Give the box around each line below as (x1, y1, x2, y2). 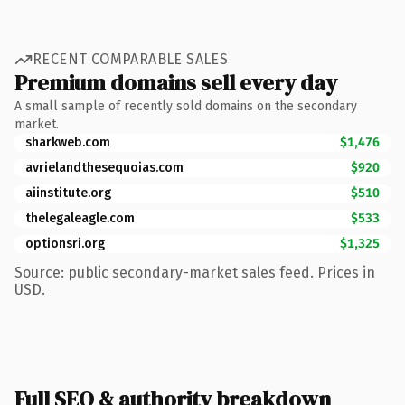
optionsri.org (25, 235, 105, 251)
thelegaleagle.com (25, 210, 135, 226)
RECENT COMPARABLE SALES (33, 51, 229, 68)
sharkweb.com (25, 134, 110, 150)
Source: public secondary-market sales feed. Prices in (14, 263, 375, 281)
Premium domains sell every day (14, 67, 337, 98)
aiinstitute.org (25, 184, 111, 201)
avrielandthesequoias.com (25, 159, 184, 175)
